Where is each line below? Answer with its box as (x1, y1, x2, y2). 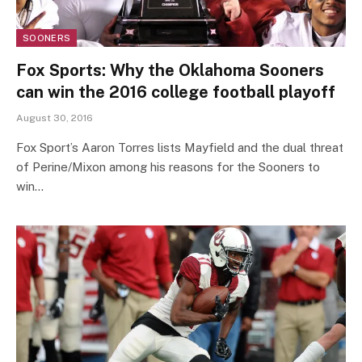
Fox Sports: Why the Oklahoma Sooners (16, 60, 324, 80)
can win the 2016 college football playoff (16, 82, 335, 102)
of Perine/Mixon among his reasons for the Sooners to (16, 159, 320, 174)
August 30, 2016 (16, 112, 93, 124)
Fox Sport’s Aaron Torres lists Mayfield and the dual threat (16, 140, 343, 154)
